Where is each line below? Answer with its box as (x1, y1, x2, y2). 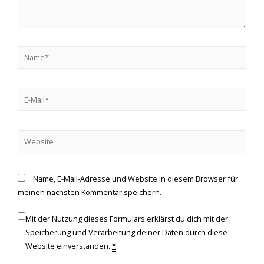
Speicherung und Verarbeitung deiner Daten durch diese (25, 227, 227, 238)
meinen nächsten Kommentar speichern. (18, 186, 161, 197)
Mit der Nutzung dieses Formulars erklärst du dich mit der (25, 213, 228, 225)
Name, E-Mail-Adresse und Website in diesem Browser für (33, 173, 238, 184)
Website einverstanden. (25, 240, 112, 252)
